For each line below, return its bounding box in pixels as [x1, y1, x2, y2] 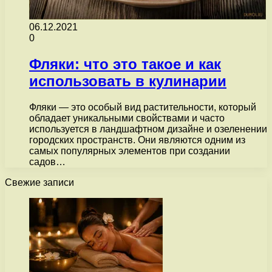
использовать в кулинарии [29, 72, 226, 89]
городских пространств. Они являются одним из [29, 134, 245, 145]
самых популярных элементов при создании [29, 145, 230, 156]
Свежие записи [5, 177, 74, 188]
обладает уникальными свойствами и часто [29, 112, 225, 123]
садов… [29, 156, 66, 167]
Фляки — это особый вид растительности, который [29, 101, 256, 112]
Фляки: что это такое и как [29, 55, 221, 72]
